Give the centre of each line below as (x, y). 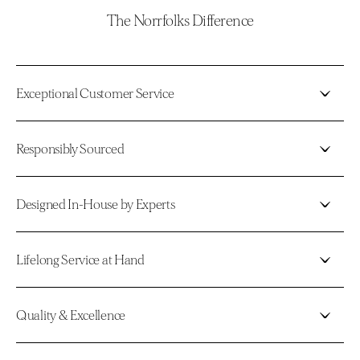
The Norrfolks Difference (180, 22)
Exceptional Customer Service (95, 93)
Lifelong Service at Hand (80, 260)
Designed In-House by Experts (96, 204)
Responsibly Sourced (70, 149)
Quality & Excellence (71, 315)
